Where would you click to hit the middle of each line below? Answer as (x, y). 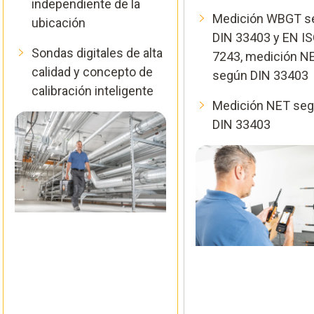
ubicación (59, 22)
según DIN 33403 (260, 75)
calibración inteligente (93, 90)
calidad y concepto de (92, 71)
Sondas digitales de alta (97, 53)
